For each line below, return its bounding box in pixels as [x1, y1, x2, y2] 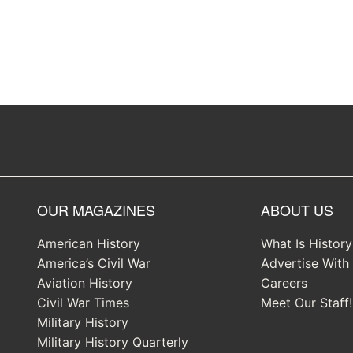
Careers [261, 275, 308, 292]
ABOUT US [261, 199, 334, 221]
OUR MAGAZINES [36, 199, 155, 221]
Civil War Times [36, 295, 129, 311]
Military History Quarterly [36, 334, 188, 351]
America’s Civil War [36, 255, 150, 272]
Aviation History [36, 275, 132, 292]
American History [36, 236, 140, 252]
